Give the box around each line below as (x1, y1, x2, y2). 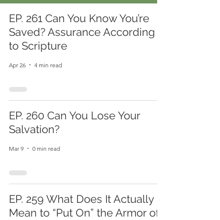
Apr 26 (9, 61, 26, 69)
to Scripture (9, 39, 67, 52)
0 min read (32, 144, 60, 152)
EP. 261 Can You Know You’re (9, 12, 149, 25)
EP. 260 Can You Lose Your (9, 109, 140, 122)
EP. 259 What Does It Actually (9, 192, 154, 205)
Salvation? (9, 123, 59, 136)
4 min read (34, 61, 62, 69)
